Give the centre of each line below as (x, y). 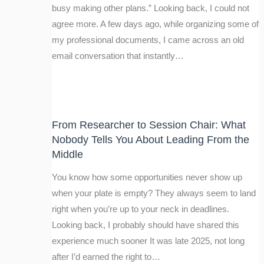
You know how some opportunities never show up (147, 178)
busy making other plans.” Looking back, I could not (150, 8)
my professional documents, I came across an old (148, 40)
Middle (67, 154)
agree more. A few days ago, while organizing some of (155, 24)
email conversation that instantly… (118, 56)
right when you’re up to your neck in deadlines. (140, 209)
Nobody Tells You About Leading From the (150, 139)
